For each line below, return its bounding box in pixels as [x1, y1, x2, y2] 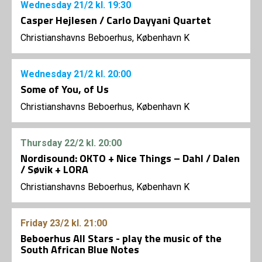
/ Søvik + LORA [20, 161, 88, 178]
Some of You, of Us [20, 81, 109, 98]
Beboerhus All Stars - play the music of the [20, 230, 222, 247]
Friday [20, 218, 50, 229]
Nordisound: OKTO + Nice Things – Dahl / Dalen [20, 150, 240, 167]
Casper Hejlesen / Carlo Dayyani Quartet [20, 12, 211, 29]
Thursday [20, 137, 64, 149]
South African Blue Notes [20, 242, 139, 258]
